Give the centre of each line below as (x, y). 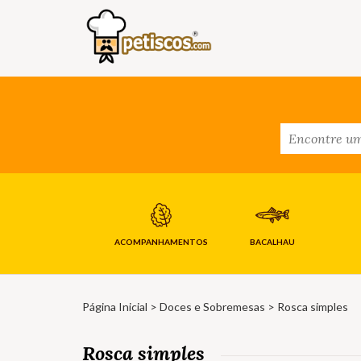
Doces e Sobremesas (212, 307)
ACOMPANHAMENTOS (161, 242)
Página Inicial (115, 307)
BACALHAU (272, 242)
